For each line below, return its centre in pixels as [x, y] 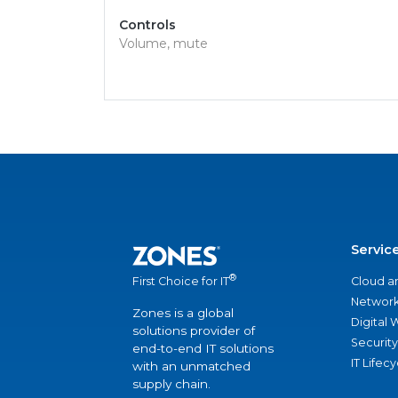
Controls [147, 25]
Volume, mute [163, 44]
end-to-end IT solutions [203, 349]
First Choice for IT [181, 282]
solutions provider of [194, 331]
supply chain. [171, 384]
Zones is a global [183, 313]
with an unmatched [191, 366]
